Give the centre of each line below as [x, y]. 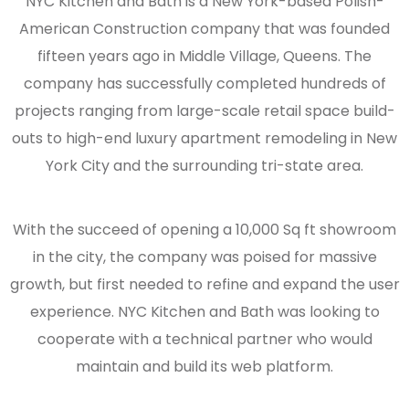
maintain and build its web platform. [204, 367]
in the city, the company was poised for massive [204, 257]
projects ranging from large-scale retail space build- [204, 111]
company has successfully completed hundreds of [204, 84]
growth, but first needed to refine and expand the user [204, 284]
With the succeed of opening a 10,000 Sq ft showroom [204, 230]
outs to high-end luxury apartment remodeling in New [204, 138]
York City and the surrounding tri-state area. [204, 166]
